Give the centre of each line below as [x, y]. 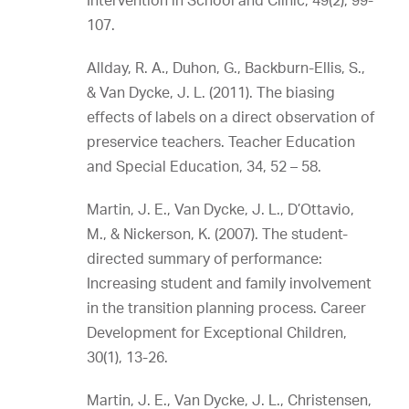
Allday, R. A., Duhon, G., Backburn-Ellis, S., [226, 68]
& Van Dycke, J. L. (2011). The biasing [211, 92]
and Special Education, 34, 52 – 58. [204, 166]
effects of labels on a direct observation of [231, 117]
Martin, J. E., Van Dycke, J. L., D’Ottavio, [220, 209]
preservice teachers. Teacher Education [221, 142]
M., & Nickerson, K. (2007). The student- [217, 234]
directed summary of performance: [204, 258]
